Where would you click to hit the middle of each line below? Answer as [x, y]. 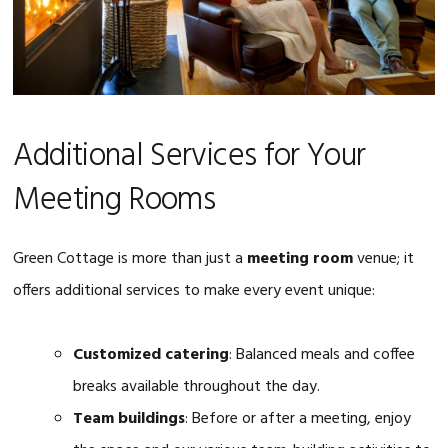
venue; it [384, 258]
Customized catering [151, 354]
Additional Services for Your [189, 156]
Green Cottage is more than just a [130, 258]
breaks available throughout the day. [197, 386]
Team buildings [129, 418]
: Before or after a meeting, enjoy [298, 418]
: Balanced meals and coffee [322, 354]
